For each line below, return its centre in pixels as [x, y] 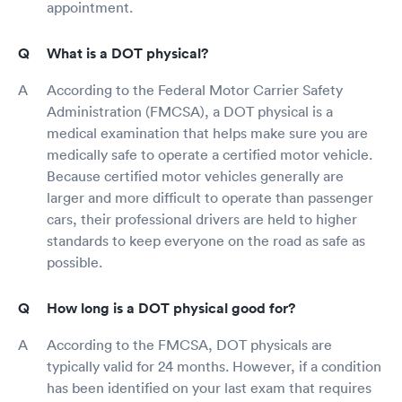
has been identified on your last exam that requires [209, 387]
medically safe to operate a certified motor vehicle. [210, 154]
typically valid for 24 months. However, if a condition [214, 366]
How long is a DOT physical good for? [171, 308]
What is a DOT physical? [127, 53]
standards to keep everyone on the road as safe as [206, 240]
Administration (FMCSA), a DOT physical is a [190, 111]
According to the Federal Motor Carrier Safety [195, 89]
